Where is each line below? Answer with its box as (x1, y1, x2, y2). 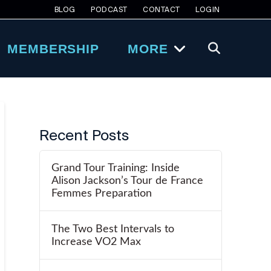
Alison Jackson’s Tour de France (51, 175, 203, 186)
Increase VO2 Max (51, 236, 141, 247)
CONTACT (143, 5, 180, 13)
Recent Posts (39, 127, 129, 143)
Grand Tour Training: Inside (51, 163, 180, 174)
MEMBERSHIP (7, 41, 99, 56)
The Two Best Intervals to (51, 223, 174, 234)
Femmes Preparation (51, 188, 152, 199)
